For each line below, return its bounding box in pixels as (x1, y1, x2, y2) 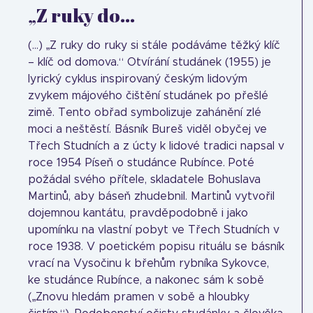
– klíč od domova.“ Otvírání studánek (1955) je (28, 57, 271, 68)
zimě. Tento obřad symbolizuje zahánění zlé (28, 107, 261, 118)
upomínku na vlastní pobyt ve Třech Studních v (28, 224, 279, 235)
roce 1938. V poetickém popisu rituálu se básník (28, 241, 284, 252)
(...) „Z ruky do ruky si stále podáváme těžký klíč (28, 40, 280, 51)
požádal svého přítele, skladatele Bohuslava (28, 174, 261, 185)
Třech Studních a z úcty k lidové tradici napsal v (28, 140, 284, 152)
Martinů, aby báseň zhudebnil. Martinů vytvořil (28, 191, 275, 202)
